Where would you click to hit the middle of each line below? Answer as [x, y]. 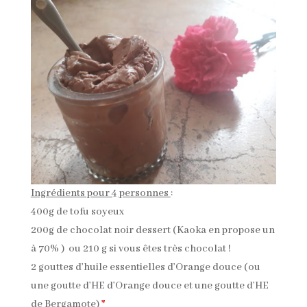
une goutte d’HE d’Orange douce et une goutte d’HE [149, 285]
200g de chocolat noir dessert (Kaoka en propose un [152, 230]
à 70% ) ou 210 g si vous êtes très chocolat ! [131, 248]
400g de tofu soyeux [77, 211]
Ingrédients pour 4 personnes [100, 193]
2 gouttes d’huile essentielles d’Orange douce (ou [145, 267]
